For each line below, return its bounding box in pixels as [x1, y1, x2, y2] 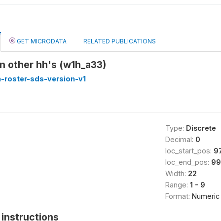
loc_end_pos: [165, 158, 211, 166]
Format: [165, 192, 192, 200]
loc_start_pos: [165, 147, 214, 155]
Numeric [191, 192, 220, 200]
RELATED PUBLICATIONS [83, 37, 156, 45]
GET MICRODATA [15, 37, 67, 45]
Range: [165, 181, 190, 189]
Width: [165, 169, 188, 178]
